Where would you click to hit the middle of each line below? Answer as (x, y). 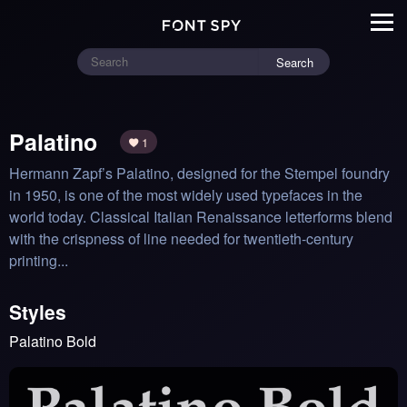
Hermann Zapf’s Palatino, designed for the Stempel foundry (199, 173)
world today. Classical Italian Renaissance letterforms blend (201, 216)
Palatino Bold (53, 341)
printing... (39, 260)
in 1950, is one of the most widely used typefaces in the (186, 194)
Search (295, 62)
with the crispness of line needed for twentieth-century (181, 238)
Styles (38, 311)
